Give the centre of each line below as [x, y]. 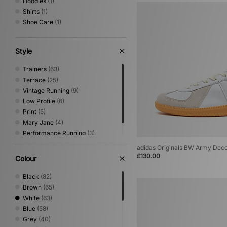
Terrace [34, 80]
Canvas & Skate [46, 144]
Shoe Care [38, 22]
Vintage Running [46, 90]
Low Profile [39, 101]
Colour [26, 158]
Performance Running [54, 133]
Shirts [31, 11]
